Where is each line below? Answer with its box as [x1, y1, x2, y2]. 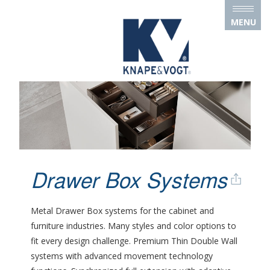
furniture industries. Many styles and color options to [31, 220, 237, 232]
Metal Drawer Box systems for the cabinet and [31, 205, 215, 217]
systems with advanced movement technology [31, 250, 213, 262]
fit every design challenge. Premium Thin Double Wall [31, 235, 238, 247]
